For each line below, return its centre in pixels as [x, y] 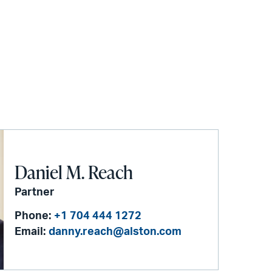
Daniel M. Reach [74, 172]
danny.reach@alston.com [115, 232]
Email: [30, 232]
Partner [35, 192]
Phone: [33, 216]
